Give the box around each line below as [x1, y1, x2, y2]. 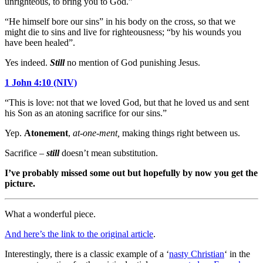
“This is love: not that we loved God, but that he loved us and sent [5, 97, 249, 107]
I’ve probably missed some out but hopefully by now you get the [5, 167, 258, 178]
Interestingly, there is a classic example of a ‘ [5, 248, 169, 259]
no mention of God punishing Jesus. [65, 57, 200, 68]
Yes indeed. [5, 57, 50, 68]
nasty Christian [169, 248, 224, 259]
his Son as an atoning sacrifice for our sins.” [5, 107, 167, 118]
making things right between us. [120, 127, 240, 138]
